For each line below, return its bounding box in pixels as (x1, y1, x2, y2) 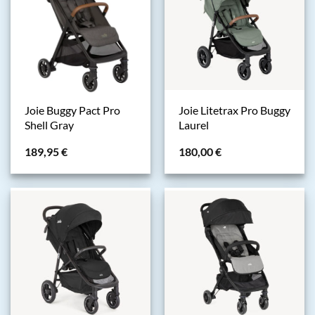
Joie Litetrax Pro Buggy (178, 103, 290, 118)
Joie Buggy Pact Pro (24, 103, 120, 118)
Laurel (178, 118, 209, 133)
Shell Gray (24, 118, 74, 133)
